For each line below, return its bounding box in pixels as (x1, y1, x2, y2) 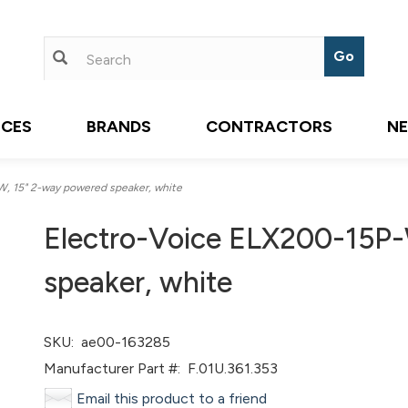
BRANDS (87, 117, 151, 137)
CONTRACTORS (206, 117, 332, 137)
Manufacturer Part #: (44, 360, 181, 377)
